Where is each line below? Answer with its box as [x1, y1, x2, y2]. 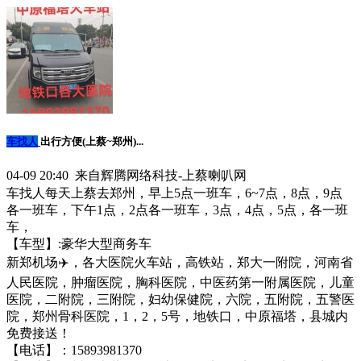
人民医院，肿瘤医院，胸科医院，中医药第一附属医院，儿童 [6, 275, 355, 289]
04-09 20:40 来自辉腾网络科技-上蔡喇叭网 [6, 168, 247, 182]
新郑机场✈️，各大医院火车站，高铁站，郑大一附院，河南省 [6, 255, 353, 269]
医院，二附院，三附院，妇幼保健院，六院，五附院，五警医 [6, 292, 355, 306]
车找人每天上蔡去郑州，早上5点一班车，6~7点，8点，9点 [6, 185, 342, 200]
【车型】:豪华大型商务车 [6, 236, 151, 251]
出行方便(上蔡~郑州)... [40, 135, 143, 148]
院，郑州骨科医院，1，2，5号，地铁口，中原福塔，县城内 [6, 309, 348, 323]
